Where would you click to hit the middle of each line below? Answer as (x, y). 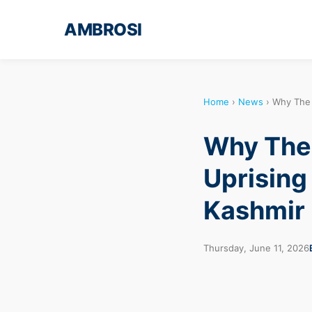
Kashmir (254, 210)
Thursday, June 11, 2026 (256, 248)
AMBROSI (103, 29)
